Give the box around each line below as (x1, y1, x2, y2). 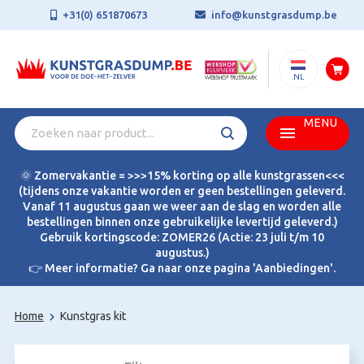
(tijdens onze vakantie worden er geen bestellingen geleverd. (19, 184, 345, 197)
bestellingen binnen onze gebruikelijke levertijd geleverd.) (26, 215, 338, 228)
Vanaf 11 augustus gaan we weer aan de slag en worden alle (23, 200, 341, 213)
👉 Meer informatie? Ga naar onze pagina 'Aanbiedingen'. (28, 262, 336, 275)
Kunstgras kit (60, 310, 126, 323)
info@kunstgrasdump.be (210, 9, 337, 20)
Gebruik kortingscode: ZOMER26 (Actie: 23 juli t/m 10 (40, 231, 324, 244)
